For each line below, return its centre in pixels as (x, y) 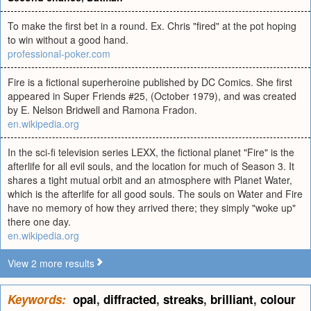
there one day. (39, 221)
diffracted (130, 299)
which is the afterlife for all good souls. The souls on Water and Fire (155, 194)
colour (278, 299)
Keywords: (37, 299)
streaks (183, 299)
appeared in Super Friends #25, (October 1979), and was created (152, 96)
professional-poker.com (59, 53)
